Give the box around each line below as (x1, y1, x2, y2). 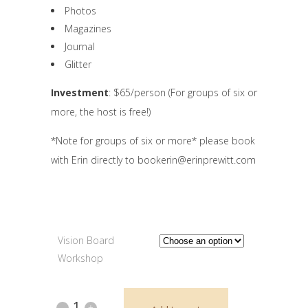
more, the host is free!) (51, 104, 151, 118)
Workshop (58, 251, 103, 265)
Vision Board (58, 233, 114, 247)
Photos (65, 3, 96, 17)
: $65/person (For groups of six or (109, 85, 257, 99)
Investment (51, 85, 109, 99)
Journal (65, 39, 95, 53)
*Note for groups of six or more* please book (51, 133, 255, 147)
